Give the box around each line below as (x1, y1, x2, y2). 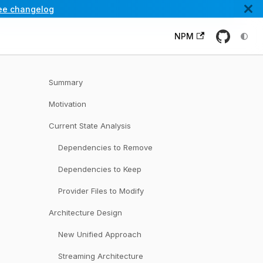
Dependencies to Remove (58, 143, 153, 152)
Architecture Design (48, 208, 122, 217)
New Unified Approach (58, 230, 141, 239)
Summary (48, 77, 83, 87)
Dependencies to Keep (58, 164, 141, 174)
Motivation (48, 99, 86, 109)
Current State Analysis (48, 121, 131, 130)
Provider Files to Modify (58, 186, 144, 195)
